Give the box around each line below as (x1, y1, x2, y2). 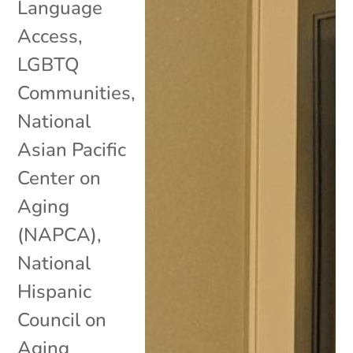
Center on (17, 165, 102, 191)
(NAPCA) (17, 221, 98, 247)
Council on (17, 307, 107, 333)
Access (17, 23, 79, 49)
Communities (17, 80, 132, 106)
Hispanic (17, 278, 92, 304)
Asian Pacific (17, 136, 127, 162)
